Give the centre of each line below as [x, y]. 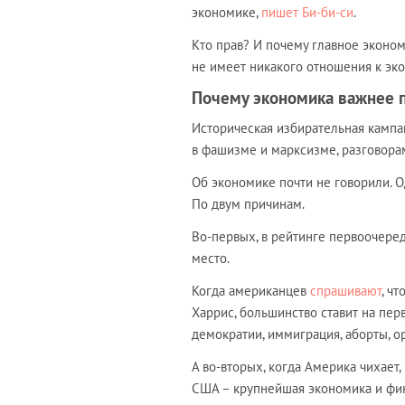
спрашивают [346, 291]
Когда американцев [251, 291]
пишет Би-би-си [307, 13]
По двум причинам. [248, 204]
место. [211, 259]
